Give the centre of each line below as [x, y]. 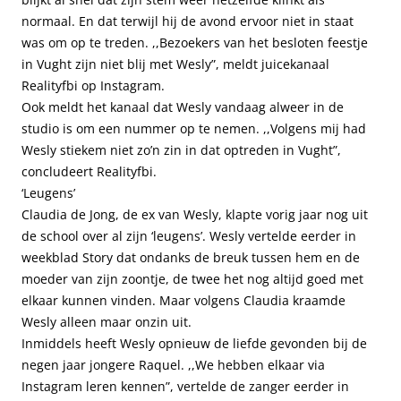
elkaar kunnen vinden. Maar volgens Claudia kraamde [183, 300]
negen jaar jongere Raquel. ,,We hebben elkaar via [173, 365]
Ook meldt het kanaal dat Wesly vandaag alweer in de [183, 107]
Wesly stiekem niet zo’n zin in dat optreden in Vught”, [181, 150]
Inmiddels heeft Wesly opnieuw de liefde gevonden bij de [194, 343]
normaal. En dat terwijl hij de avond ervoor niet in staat [188, 21]
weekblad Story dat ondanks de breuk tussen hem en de [191, 257]
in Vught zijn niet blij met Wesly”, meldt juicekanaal [175, 64]
